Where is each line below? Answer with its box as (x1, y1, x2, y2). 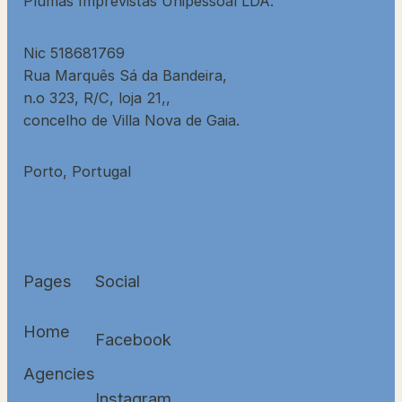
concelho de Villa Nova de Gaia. (23, 110, 240, 129)
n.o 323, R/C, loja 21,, (23, 88, 170, 107)
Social (95, 270, 140, 291)
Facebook (95, 329, 171, 350)
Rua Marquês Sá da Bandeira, (23, 66, 227, 84)
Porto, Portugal (23, 162, 131, 181)
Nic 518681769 (23, 43, 125, 62)
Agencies (23, 363, 95, 384)
